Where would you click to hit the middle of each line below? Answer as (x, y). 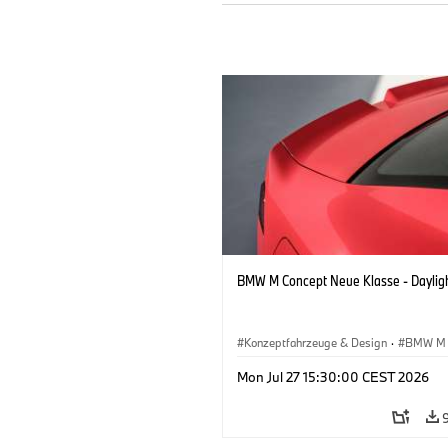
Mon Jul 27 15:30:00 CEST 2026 (333, 376)
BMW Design (277, 365)
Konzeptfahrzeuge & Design (315, 342)
